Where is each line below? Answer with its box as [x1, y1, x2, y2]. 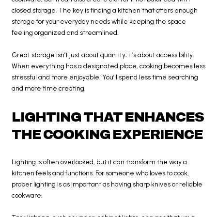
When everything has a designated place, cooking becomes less [12, 62, 205, 70]
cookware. [12, 191, 43, 200]
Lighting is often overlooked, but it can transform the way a [12, 157, 187, 166]
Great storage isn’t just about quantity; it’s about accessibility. [12, 50, 194, 59]
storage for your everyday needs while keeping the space [12, 17, 186, 26]
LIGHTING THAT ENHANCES [12, 109, 204, 124]
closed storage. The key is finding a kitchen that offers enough [12, 6, 198, 15]
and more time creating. [12, 84, 86, 93]
